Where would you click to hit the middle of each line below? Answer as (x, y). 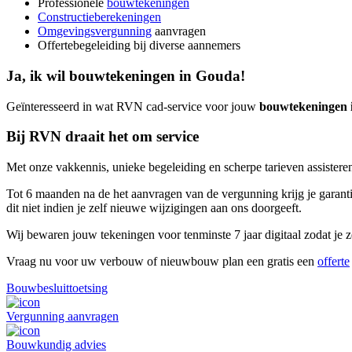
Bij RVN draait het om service (103, 137)
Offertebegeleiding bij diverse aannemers (139, 46)
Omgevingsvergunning (95, 31)
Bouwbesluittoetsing (57, 288)
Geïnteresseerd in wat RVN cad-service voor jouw (133, 106)
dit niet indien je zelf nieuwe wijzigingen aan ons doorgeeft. (154, 207)
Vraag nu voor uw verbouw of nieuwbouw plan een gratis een (162, 261)
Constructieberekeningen (99, 17)
